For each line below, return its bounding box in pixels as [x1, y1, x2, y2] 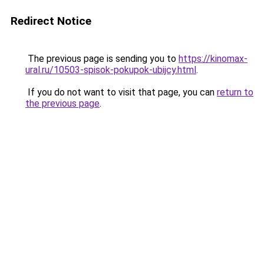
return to [217, 87, 253, 98]
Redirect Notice [11, 14, 91, 28]
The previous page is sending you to [25, 53, 179, 64]
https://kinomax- [179, 53, 247, 64]
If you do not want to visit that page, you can [25, 87, 217, 98]
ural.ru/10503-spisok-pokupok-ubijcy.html [25, 64, 196, 75]
